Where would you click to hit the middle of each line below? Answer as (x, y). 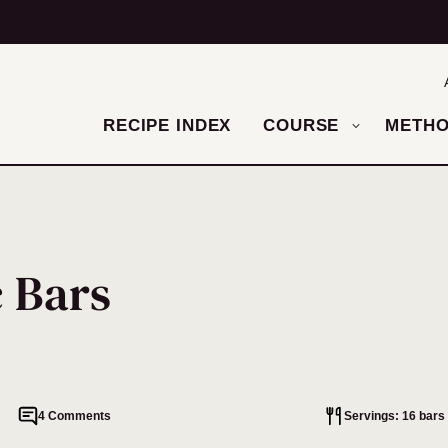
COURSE (301, 125)
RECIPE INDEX (167, 125)
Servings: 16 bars (394, 415)
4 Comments (74, 415)
